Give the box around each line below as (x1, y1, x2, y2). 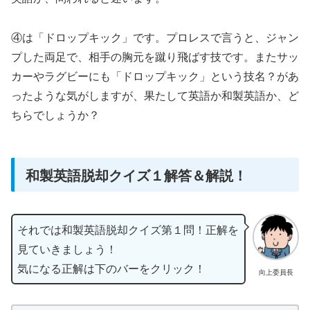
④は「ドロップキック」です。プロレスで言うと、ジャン (11, 28, 299, 45)
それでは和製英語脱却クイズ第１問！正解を (17, 221, 239, 237)
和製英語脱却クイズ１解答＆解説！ (26, 164, 247, 185)
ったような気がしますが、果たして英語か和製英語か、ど (11, 86, 299, 103)
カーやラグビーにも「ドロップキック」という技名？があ (11, 67, 299, 84)
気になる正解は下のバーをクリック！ (17, 259, 206, 276)
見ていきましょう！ (17, 240, 117, 257)
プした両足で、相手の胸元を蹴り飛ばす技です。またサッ (11, 48, 299, 64)
